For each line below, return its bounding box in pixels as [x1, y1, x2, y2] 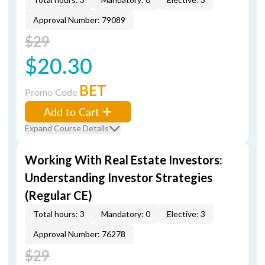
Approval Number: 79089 [33, 15, 125, 25]
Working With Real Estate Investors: [25, 153, 222, 167]
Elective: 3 [167, 209, 205, 219]
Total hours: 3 [33, 209, 85, 219]
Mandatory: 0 [101, 209, 150, 219]
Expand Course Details [25, 123, 109, 133]
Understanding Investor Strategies [25, 170, 212, 185]
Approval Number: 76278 [33, 229, 125, 239]
